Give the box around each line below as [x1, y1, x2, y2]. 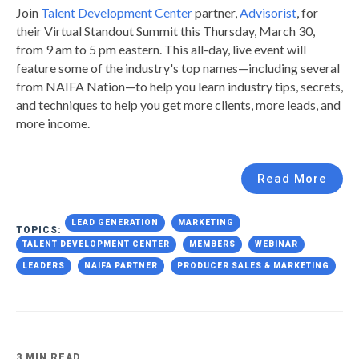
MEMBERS [189, 240, 236, 249]
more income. [16, 115, 90, 131]
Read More [257, 171, 327, 187]
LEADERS [22, 261, 65, 271]
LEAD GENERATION [71, 218, 159, 228]
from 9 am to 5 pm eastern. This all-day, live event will [16, 42, 306, 58]
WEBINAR [255, 240, 298, 249]
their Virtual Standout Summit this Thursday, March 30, [16, 23, 315, 39]
